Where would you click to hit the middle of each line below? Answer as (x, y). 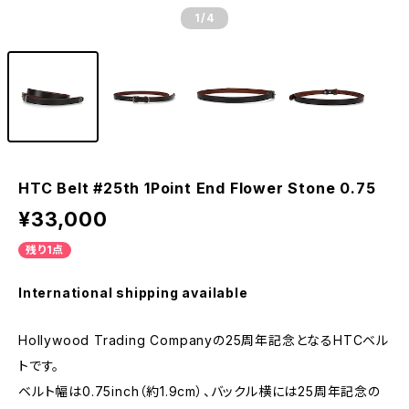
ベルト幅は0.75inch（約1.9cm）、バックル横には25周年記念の (199, 391)
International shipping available (133, 293)
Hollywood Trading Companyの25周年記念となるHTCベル (204, 340)
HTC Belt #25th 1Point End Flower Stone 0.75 (197, 188)
